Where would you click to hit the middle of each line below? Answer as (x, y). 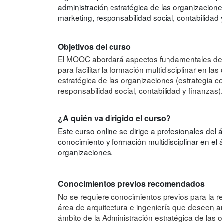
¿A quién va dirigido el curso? (114, 118)
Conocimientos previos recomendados (131, 183)
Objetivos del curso (94, 47)
